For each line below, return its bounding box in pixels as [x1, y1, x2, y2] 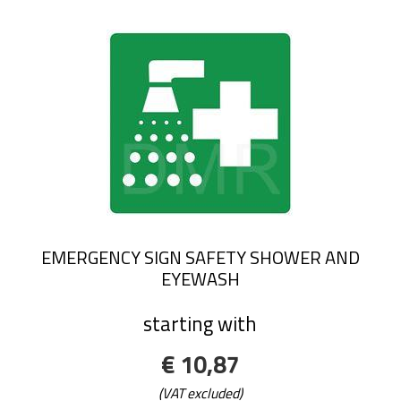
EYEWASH [160, 265, 240, 294]
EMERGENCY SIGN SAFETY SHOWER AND [40, 243, 360, 272]
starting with [143, 308, 258, 339]
